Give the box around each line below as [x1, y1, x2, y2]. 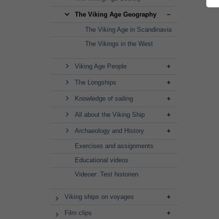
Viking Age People [75, 63, 127, 70]
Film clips [65, 209, 92, 217]
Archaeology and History [75, 127, 144, 134]
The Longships [75, 79, 116, 86]
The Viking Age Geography [75, 11, 156, 18]
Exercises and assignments [75, 142, 153, 150]
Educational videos [75, 156, 129, 164]
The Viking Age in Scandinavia [85, 26, 172, 33]
